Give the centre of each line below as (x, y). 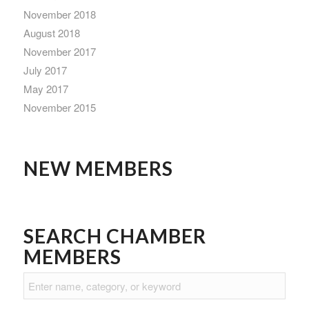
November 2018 (59, 14)
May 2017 (46, 88)
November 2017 (59, 51)
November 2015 (59, 107)
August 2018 (51, 32)
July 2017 (45, 70)
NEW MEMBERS (98, 168)
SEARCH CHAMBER (114, 236)
